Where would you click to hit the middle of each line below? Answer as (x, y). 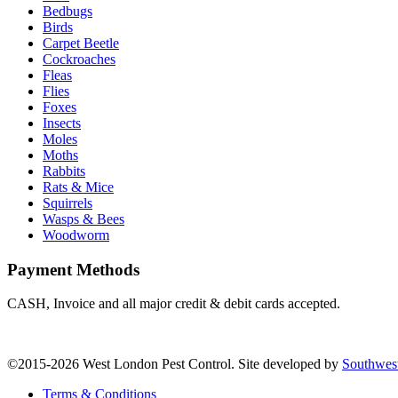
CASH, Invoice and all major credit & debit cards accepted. (174, 304)
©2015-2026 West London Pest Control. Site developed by (175, 364)
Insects (62, 123)
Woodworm (76, 235)
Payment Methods (73, 269)
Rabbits (64, 171)
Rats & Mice (78, 187)
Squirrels (68, 203)
